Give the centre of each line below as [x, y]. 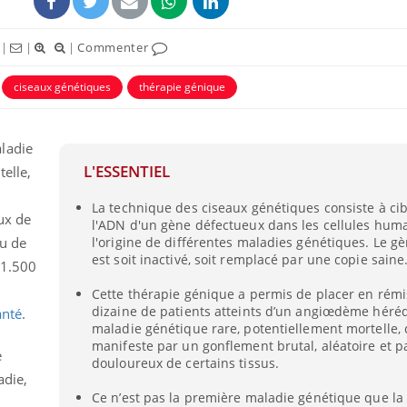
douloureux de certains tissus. [186, 363]
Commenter [115, 47]
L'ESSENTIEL [126, 171]
